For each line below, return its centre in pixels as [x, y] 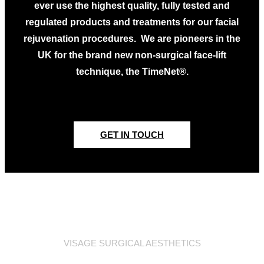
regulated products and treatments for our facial [132, 22]
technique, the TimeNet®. [132, 72]
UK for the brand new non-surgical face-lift [132, 55]
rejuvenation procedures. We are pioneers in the [132, 39]
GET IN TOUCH [132, 135]
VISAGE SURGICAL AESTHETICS [132, 243]
